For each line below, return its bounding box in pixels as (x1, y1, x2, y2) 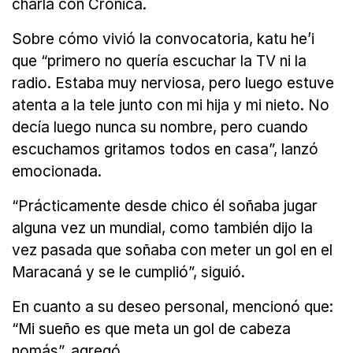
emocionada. (12, 162, 102, 181)
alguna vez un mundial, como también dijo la (12, 219, 313, 238)
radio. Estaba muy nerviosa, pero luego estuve (12, 74, 334, 93)
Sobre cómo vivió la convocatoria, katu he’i (12, 30, 314, 49)
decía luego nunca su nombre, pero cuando (12, 118, 308, 137)
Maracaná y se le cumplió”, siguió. (12, 263, 245, 282)
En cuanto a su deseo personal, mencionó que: (12, 298, 333, 317)
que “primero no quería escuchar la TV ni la (12, 52, 307, 71)
